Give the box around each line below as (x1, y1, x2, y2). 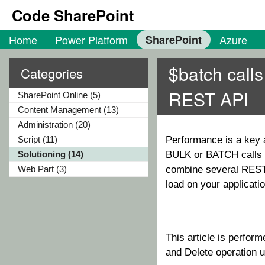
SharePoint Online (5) (18, 90, 101, 100)
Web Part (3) (18, 164, 67, 174)
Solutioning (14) (18, 149, 83, 159)
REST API (169, 86, 248, 112)
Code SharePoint (12, 4, 134, 26)
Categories (21, 64, 83, 82)
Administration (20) (18, 119, 91, 130)
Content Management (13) (18, 105, 119, 115)
